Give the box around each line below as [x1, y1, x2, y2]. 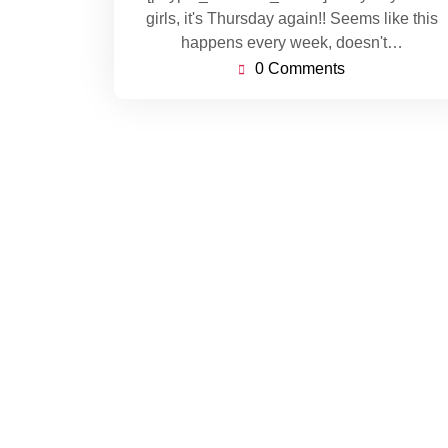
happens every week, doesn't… [181, 33, 403, 51]
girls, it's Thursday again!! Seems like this [146, 9, 438, 27]
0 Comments [254, 59, 345, 77]
